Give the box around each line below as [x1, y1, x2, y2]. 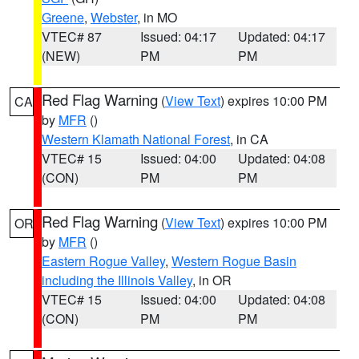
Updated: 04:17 [238, 27, 326, 46]
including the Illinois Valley [42, 271, 192, 289]
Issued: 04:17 [139, 27, 216, 46]
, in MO [137, 8, 177, 26]
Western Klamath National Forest [42, 130, 230, 148]
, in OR [192, 271, 232, 289]
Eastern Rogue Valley [42, 252, 165, 270]
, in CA [230, 130, 268, 148]
